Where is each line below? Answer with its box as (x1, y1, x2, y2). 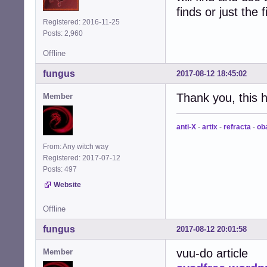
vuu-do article (176, 246, 248, 260)
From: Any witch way (43, 142, 108, 151)
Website (54, 180, 81, 189)
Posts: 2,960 (43, 29, 86, 38)
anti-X (176, 122, 196, 131)
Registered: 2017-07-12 (43, 153, 120, 162)
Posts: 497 (43, 164, 80, 173)
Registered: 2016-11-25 (43, 17, 120, 26)
